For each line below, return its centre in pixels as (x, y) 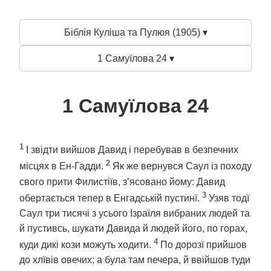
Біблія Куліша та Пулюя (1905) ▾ (135, 32)
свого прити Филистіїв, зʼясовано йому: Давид (122, 181)
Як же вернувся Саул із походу (182, 166)
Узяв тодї (229, 198)
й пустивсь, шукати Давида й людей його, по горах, (133, 228)
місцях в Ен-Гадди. (63, 166)
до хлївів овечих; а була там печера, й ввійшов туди (135, 260)
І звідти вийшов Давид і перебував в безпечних (132, 150)
